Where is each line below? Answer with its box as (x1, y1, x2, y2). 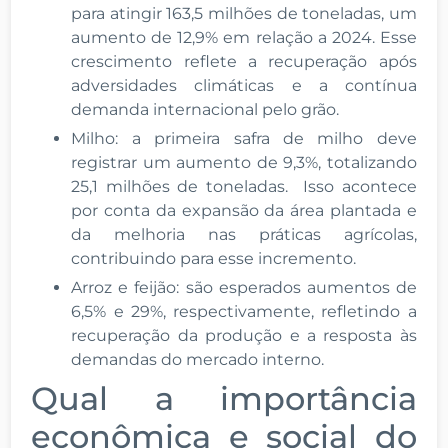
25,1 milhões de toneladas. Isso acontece (71, 176, 417, 196)
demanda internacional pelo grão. (71, 99, 340, 119)
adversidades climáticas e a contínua (71, 75, 417, 95)
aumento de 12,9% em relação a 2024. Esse (71, 27, 417, 47)
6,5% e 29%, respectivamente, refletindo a (71, 301, 417, 321)
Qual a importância (31, 378, 417, 418)
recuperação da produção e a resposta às (71, 325, 417, 345)
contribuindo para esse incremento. (71, 248, 357, 268)
